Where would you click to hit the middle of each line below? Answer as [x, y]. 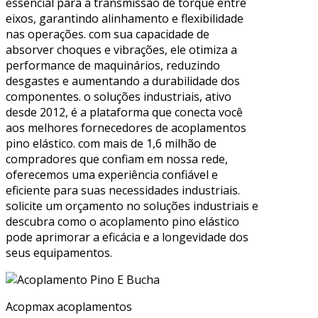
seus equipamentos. [59, 252]
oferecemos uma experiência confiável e [112, 174]
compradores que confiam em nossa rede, [117, 159]
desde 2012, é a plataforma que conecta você [124, 112]
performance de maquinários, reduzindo [113, 65]
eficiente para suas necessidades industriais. [123, 190]
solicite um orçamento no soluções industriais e [132, 205]
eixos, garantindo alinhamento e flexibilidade [125, 18]
